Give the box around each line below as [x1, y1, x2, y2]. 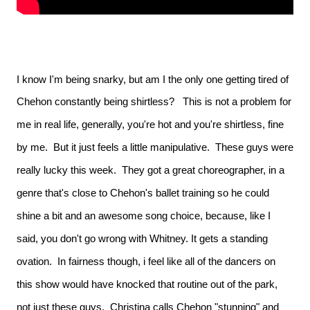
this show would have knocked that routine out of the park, [17, 278, 277, 290]
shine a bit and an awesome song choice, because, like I [17, 210, 271, 221]
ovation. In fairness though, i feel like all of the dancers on [17, 255, 275, 267]
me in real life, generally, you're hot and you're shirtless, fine [17, 118, 284, 130]
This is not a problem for [183, 95, 291, 107]
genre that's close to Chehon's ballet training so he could [17, 187, 269, 199]
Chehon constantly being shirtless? [17, 95, 183, 107]
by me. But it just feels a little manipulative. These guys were [17, 141, 293, 153]
